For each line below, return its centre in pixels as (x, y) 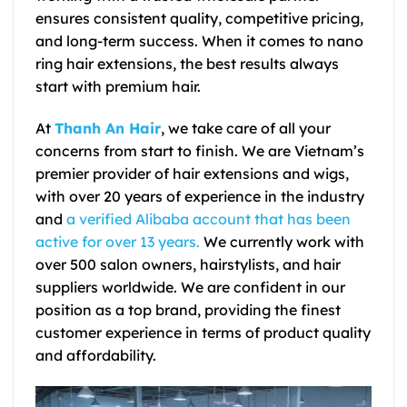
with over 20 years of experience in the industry (200, 196)
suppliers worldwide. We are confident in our (190, 287)
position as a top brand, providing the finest (188, 309)
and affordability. (96, 355)
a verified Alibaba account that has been (208, 218)
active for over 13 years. (118, 241)
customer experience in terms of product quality (203, 332)
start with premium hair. (118, 87)
